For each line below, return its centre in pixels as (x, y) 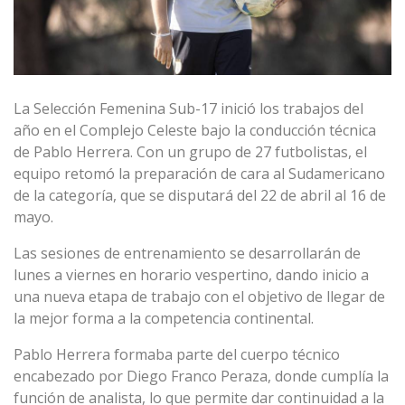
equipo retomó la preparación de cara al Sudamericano (199, 174)
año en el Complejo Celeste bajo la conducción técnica (195, 131)
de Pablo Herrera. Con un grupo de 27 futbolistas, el (190, 152)
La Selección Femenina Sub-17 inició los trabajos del (188, 109)
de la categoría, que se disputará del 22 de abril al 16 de (200, 196)
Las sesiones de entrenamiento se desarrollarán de (187, 254)
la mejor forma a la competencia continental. (164, 319)
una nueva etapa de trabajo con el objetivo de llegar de (199, 297)
